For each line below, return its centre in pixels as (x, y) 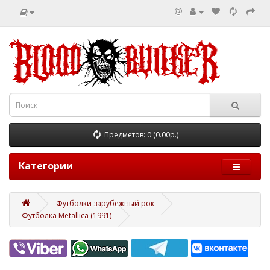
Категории (46, 166)
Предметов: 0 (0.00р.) (141, 135)
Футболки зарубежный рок (105, 203)
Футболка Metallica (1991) (67, 215)
